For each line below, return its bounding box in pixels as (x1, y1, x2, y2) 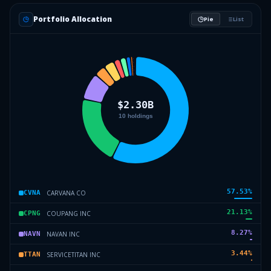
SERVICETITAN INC (47, 250, 100, 259)
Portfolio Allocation (33, 14, 112, 24)
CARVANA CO (47, 188, 86, 197)
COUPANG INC (47, 209, 91, 218)
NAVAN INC (47, 229, 80, 238)
